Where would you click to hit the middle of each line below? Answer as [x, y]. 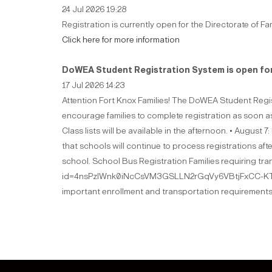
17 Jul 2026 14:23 [93, 85]
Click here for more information [121, 40]
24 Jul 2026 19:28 [94, 9]
